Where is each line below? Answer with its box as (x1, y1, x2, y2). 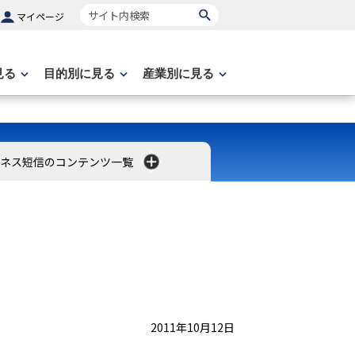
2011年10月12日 (151, 319, 235, 335)
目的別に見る (44, 67, 115, 80)
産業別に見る (143, 67, 214, 80)
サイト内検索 (79, 3, 155, 22)
